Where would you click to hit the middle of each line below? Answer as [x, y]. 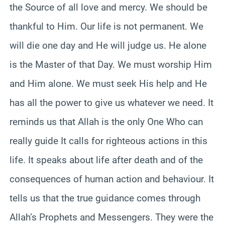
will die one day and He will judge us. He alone [108, 45]
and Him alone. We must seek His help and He [108, 83]
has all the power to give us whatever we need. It [111, 102]
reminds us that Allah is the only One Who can [106, 122]
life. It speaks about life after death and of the [106, 160]
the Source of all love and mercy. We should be [108, 7]
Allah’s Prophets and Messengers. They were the [111, 217]
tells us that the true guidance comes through [105, 198]
